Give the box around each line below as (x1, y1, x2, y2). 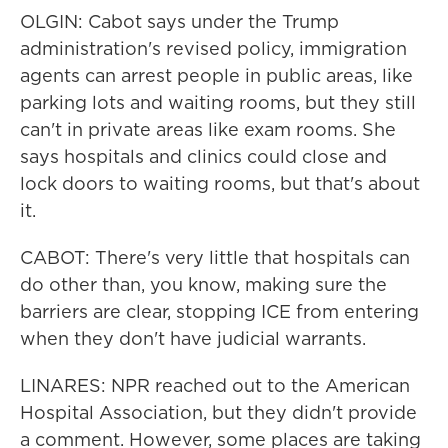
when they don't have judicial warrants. (20, 326, 366, 351)
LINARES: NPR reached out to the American (20, 373, 410, 398)
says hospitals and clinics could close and (20, 144, 387, 169)
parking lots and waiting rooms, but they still (20, 90, 416, 115)
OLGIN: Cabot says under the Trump (20, 9, 339, 34)
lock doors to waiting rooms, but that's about (20, 171, 420, 196)
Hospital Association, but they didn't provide (20, 400, 417, 425)
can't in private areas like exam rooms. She (20, 117, 396, 142)
